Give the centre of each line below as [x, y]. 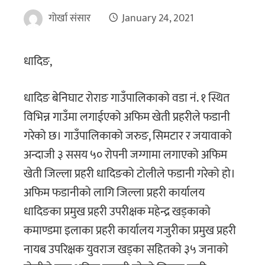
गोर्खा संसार [70, 19]
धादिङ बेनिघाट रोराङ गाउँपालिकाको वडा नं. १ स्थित [127, 98]
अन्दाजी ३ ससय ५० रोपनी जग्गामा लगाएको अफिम [125, 155]
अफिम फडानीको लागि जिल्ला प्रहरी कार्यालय [114, 193]
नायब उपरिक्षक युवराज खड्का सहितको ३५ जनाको [126, 250]
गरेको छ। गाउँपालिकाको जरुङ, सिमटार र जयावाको [128, 136]
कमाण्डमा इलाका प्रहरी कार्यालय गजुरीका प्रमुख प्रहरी [130, 231]
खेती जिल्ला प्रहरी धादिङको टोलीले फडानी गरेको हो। [130, 174]
